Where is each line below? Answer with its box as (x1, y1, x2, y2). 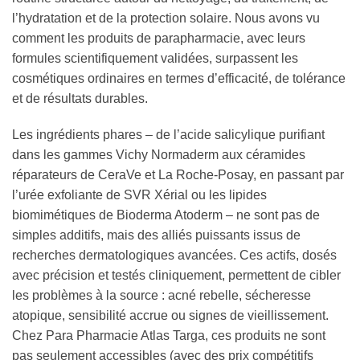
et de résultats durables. (12, 92, 148, 106)
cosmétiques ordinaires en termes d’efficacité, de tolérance (12, 72, 346, 86)
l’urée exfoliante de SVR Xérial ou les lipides (12, 187, 267, 202)
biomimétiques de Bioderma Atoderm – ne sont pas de (12, 207, 320, 222)
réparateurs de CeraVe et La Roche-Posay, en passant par (12, 167, 344, 182)
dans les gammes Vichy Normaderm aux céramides (12, 147, 305, 162)
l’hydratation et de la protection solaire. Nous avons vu (12, 11, 320, 26)
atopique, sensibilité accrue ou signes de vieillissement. (12, 308, 329, 322)
